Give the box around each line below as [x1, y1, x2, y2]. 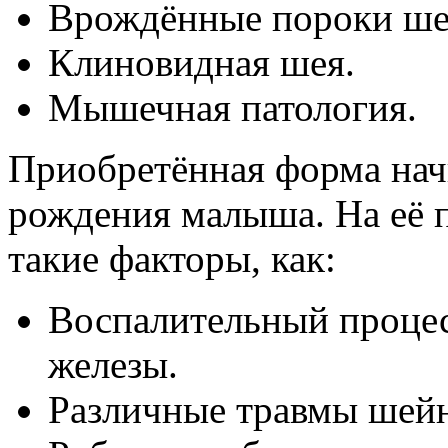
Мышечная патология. [48, 86, 417, 130]
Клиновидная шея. [48, 41, 355, 85]
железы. [48, 343, 178, 387]
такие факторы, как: [8, 237, 336, 281]
